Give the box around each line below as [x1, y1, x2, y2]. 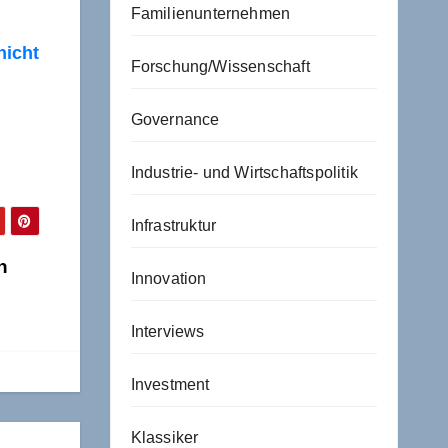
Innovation [130, 269, 207, 287]
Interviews [130, 322, 205, 340]
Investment [130, 375, 210, 393]
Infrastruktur [130, 216, 217, 234]
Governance [130, 110, 220, 128]
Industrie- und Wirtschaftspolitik [130, 163, 359, 181]
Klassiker [130, 428, 199, 446]
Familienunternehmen [130, 4, 291, 22]
